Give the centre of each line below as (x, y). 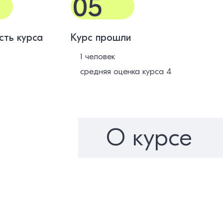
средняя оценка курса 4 (126, 71)
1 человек (97, 56)
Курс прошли (101, 38)
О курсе (149, 138)
